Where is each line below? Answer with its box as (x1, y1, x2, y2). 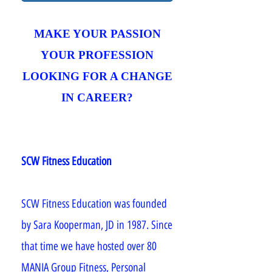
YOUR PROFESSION (41, 49, 154, 61)
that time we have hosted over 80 (21, 239, 157, 253)
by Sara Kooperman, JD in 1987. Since (21, 218, 172, 232)
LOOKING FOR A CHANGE (22, 70, 172, 83)
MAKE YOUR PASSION (33, 27, 161, 40)
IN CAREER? (61, 91, 133, 104)
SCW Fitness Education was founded (21, 197, 167, 211)
